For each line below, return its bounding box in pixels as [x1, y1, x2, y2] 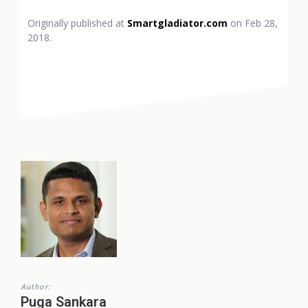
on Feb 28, [228, 16, 278, 30]
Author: [21, 283, 51, 291]
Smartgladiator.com [127, 16, 228, 30]
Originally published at [27, 16, 127, 30]
